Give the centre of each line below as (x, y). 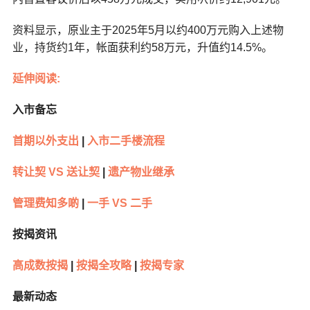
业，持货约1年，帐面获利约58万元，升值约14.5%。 (142, 48)
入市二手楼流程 (124, 141)
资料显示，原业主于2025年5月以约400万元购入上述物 (148, 30)
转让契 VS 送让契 (56, 172)
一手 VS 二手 (119, 203)
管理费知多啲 (45, 203)
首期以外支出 (45, 141)
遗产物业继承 (139, 172)
